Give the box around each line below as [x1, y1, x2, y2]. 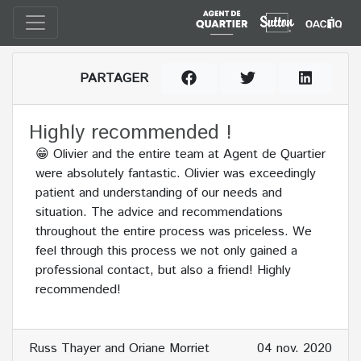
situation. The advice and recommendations [35, 203, 283, 222]
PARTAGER [80, 68, 149, 88]
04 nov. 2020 [257, 339, 332, 359]
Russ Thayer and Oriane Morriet [29, 339, 210, 359]
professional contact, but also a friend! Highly [35, 261, 291, 280]
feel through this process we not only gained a [35, 242, 297, 261]
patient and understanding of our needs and [35, 184, 282, 203]
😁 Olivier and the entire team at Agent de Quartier [35, 145, 326, 164]
